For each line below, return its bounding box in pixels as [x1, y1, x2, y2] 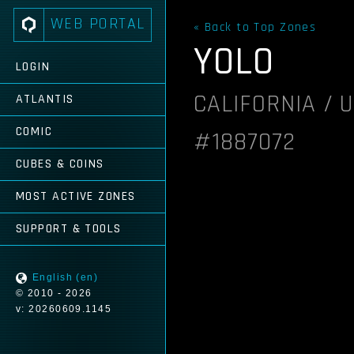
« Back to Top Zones [194, 19, 317, 36]
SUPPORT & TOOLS [16, 220, 122, 237]
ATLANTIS [16, 91, 74, 107]
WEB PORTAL [51, 13, 145, 34]
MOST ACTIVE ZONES [16, 188, 136, 205]
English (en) [32, 272, 99, 283]
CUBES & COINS [16, 156, 104, 172]
